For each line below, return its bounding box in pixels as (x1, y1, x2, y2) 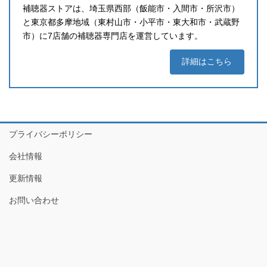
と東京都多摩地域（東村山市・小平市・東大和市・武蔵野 (23, 17, 240, 27)
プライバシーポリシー (9, 129, 92, 139)
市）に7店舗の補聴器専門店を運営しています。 (23, 31, 203, 41)
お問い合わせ (9, 195, 59, 205)
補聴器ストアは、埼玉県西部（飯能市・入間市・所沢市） (23, 4, 240, 14)
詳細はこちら (182, 57, 232, 67)
